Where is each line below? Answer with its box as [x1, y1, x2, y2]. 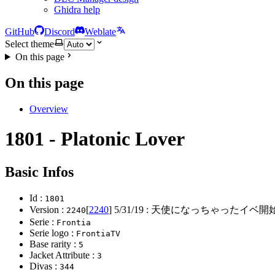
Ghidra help [54, 4, 100, 15]
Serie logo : [29, 227, 76, 238]
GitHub [5, 26, 34, 37]
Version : [29, 204, 66, 215]
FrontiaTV [76, 228, 120, 238]
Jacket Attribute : [29, 249, 97, 260]
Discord [44, 26, 75, 37]
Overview [29, 103, 68, 114]
